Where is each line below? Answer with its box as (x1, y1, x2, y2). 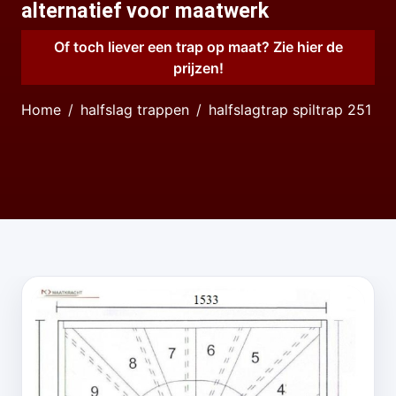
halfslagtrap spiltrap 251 (209, 101, 371, 118)
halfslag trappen (80, 101, 189, 118)
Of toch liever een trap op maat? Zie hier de (53, 38, 343, 56)
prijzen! (172, 59, 224, 77)
